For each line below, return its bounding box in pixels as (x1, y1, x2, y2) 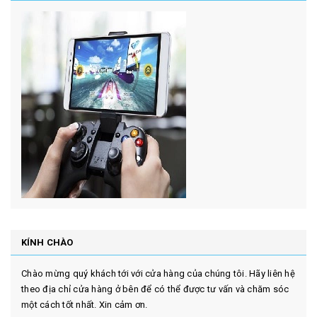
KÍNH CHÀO (21, 237, 74, 248)
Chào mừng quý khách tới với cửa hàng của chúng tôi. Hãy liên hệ (21, 268, 295, 279)
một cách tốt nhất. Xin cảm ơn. (21, 299, 148, 311)
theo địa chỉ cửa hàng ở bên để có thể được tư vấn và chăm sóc (21, 284, 289, 295)
